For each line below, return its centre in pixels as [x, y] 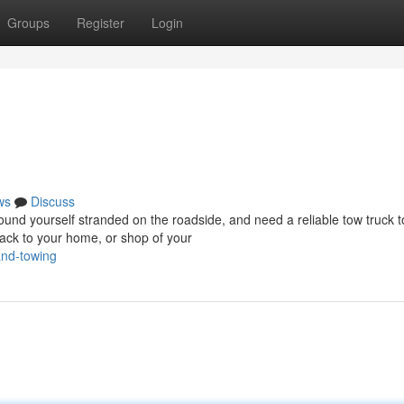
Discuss [53, 201]
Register [101, 23]
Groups [28, 23]
